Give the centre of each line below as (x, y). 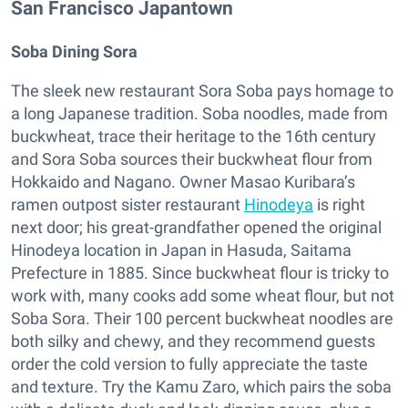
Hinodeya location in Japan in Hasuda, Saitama (181, 250)
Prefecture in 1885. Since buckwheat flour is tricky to (200, 273)
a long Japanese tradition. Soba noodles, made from (199, 114)
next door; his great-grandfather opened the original (196, 228)
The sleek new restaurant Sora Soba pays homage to (202, 91)
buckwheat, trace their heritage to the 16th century (194, 137)
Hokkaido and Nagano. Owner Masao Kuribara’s (183, 182)
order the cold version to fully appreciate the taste (189, 364)
